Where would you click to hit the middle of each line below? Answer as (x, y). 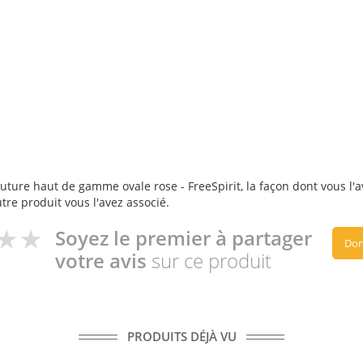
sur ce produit (211, 261)
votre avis (103, 261)
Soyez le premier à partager (184, 238)
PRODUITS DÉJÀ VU (181, 336)
